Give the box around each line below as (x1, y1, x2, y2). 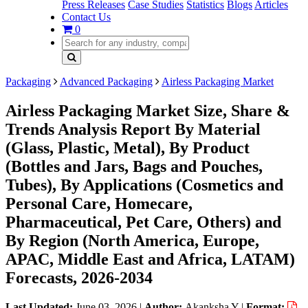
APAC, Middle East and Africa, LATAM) (5, 250, 295, 268)
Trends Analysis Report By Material (5, 120, 261, 138)
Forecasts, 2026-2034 (5, 268, 153, 287)
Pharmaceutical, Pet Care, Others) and (5, 212, 281, 231)
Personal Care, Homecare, (5, 194, 192, 212)
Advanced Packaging (60, 76, 153, 87)
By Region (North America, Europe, (5, 231, 259, 250)
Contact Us (62, 11, 111, 23)
